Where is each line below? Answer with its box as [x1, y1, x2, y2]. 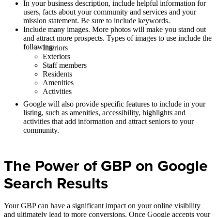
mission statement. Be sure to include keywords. [23, 16, 170, 25]
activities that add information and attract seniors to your [23, 117, 194, 125]
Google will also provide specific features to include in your [23, 99, 205, 108]
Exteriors [43, 52, 70, 61]
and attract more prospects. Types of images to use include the [23, 33, 212, 42]
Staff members [43, 61, 87, 69]
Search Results [4, 171, 108, 195]
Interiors [43, 43, 68, 52]
